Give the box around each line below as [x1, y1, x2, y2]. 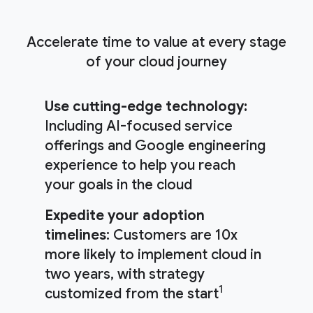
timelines [45, 226, 106, 244]
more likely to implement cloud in [45, 245, 261, 263]
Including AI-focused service [45, 117, 233, 135]
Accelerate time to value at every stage [27, 33, 286, 51]
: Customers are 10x [106, 226, 238, 244]
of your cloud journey [86, 52, 227, 71]
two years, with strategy [45, 265, 205, 283]
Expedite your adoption [45, 206, 205, 224]
